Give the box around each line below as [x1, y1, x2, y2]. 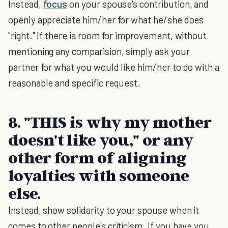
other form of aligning [8, 148, 187, 167]
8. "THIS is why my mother [8, 112, 212, 131]
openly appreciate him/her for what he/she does [8, 14, 204, 25]
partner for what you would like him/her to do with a [8, 61, 220, 73]
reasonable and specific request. [8, 77, 141, 89]
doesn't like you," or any [8, 130, 193, 149]
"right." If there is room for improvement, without [8, 30, 207, 41]
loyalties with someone [8, 165, 189, 185]
